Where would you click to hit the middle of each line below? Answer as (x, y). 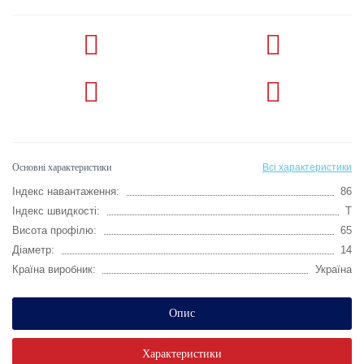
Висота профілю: (54, 230)
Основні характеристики (62, 167)
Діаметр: (33, 249)
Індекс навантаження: (66, 191)
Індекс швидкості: (56, 210)
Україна (334, 269)
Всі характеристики (307, 167)
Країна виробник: (54, 269)
